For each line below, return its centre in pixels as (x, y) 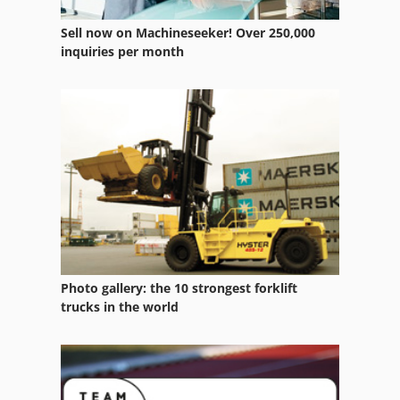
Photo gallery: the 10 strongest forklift (179, 287)
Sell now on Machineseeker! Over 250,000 (188, 33)
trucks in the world (120, 306)
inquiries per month (122, 52)
